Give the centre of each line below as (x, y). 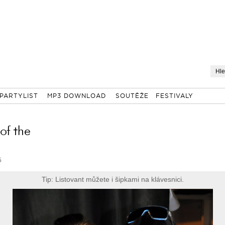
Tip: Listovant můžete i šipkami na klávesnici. (113, 179)
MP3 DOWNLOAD (77, 96)
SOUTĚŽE (132, 96)
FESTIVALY (174, 96)
